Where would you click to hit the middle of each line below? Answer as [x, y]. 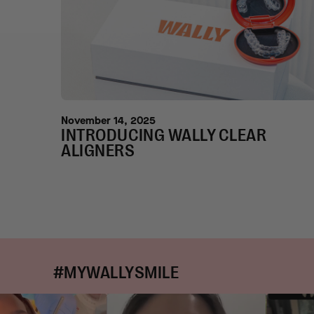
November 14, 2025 [109, 121]
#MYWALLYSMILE [116, 273]
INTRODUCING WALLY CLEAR [164, 136]
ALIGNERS [98, 151]
